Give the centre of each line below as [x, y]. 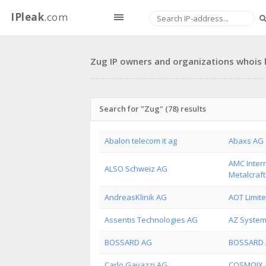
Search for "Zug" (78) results [153, 109]
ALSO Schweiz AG [136, 169]
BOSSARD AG [128, 242]
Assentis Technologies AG [151, 220]
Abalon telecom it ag [141, 141]
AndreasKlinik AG [136, 197]
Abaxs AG [246, 141]
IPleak [27, 17]
